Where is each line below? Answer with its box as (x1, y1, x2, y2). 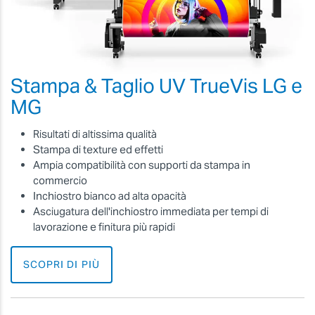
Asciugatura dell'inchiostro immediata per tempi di (33, 205, 269, 219)
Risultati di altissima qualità (33, 127, 157, 141)
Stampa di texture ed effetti (33, 143, 163, 157)
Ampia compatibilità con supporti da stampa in (33, 158, 250, 172)
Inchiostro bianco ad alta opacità (33, 189, 186, 203)
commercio (33, 174, 87, 188)
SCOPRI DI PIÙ (23, 258, 100, 271)
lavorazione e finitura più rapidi (33, 220, 175, 234)
